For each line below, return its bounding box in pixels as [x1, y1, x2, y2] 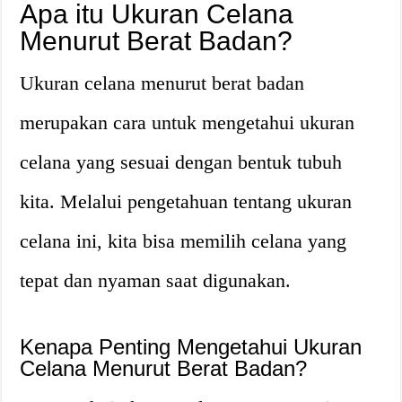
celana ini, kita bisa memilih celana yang [20, 229, 347, 252]
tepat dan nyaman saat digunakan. [20, 268, 292, 292]
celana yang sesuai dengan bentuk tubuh [20, 150, 343, 173]
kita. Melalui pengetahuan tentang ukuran [20, 189, 353, 213]
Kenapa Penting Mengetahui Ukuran [20, 334, 363, 359]
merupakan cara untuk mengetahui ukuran [20, 110, 355, 134]
